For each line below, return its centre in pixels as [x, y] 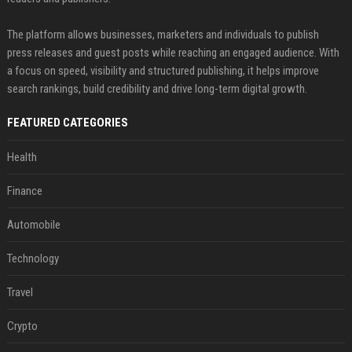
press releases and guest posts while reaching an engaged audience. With [173, 52]
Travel [20, 292]
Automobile [33, 224]
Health [22, 157]
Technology [33, 258]
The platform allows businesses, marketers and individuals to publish [163, 34]
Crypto [22, 326]
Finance [24, 191]
